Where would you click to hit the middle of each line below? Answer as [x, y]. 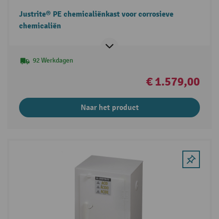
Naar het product [109, 108]
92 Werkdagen [53, 61]
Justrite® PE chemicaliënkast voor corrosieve [96, 14]
